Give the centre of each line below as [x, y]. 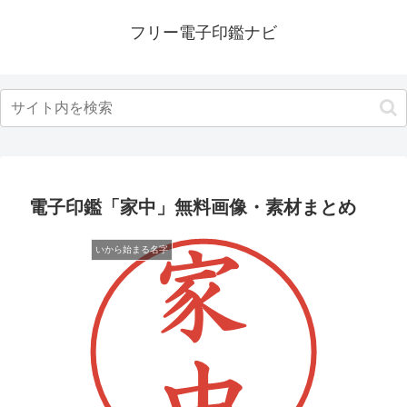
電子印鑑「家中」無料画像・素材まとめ [193, 207]
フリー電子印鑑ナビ [203, 33]
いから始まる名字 [132, 249]
